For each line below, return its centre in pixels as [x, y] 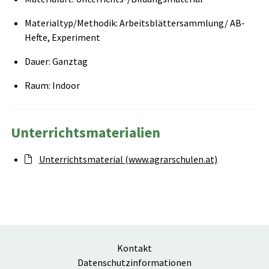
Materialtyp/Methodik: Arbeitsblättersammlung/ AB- [134, 23]
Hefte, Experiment [62, 38]
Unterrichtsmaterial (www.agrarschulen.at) [128, 159]
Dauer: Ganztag [56, 62]
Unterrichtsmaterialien [85, 133]
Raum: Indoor [52, 86]
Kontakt [134, 248]
